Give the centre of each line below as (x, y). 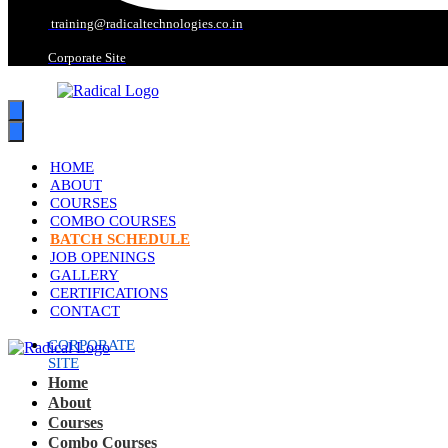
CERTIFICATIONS (109, 293)
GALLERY (84, 275)
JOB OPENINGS (102, 257)
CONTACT (85, 311)
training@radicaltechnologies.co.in (145, 23)
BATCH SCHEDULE (120, 239)
